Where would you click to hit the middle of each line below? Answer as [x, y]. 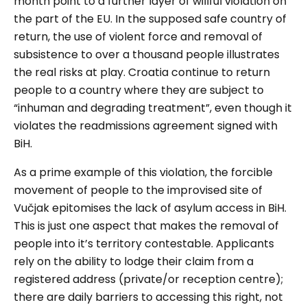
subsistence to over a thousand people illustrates [147, 55]
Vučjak [32, 208]
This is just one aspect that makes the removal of [146, 226]
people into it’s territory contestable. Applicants [144, 244]
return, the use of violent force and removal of [138, 37]
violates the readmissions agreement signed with [146, 126]
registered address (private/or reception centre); [148, 280]
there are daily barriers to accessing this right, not [148, 297]
